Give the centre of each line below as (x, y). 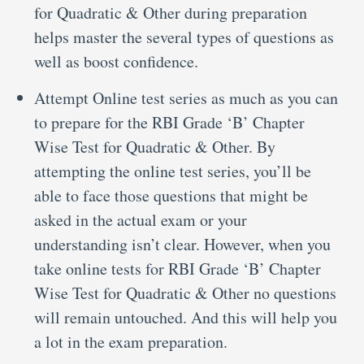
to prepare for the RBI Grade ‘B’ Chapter (169, 122)
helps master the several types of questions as (184, 37)
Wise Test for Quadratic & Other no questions (185, 292)
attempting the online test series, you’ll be (173, 171)
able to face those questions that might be (171, 195)
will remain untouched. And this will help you (186, 317)
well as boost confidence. (116, 61)
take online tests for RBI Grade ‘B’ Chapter (178, 268)
